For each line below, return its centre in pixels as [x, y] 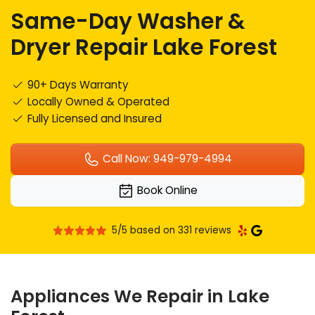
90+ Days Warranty [77, 84]
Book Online [166, 191]
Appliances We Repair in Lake [140, 297]
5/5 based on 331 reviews [172, 231]
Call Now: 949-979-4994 [166, 159]
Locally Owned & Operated [97, 101]
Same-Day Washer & [128, 21]
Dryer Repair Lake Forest [144, 47]
